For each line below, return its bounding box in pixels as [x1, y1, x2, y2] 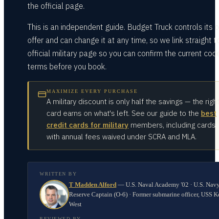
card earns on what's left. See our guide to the [46, 109, 199, 118]
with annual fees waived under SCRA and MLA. [46, 132, 197, 141]
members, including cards [131, 120, 216, 130]
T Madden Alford [69, 181, 116, 188]
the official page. [27, 1, 85, 11]
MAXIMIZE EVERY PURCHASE [46, 88, 138, 94]
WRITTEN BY [40, 171, 77, 176]
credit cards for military [46, 120, 129, 130]
